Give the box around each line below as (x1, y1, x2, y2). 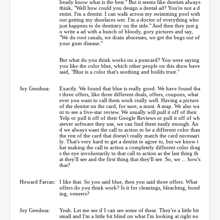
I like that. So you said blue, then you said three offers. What (59, 178, 197, 185)
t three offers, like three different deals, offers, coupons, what (59, 91, 198, 97)
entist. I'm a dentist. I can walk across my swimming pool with (59, 10, 200, 17)
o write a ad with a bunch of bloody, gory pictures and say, (59, 28, 193, 34)
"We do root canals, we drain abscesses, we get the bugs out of (59, 34, 200, 40)
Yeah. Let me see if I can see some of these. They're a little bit (59, 207, 199, 213)
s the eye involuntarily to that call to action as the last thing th (59, 150, 198, 156)
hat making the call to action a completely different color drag (59, 144, 200, 150)
